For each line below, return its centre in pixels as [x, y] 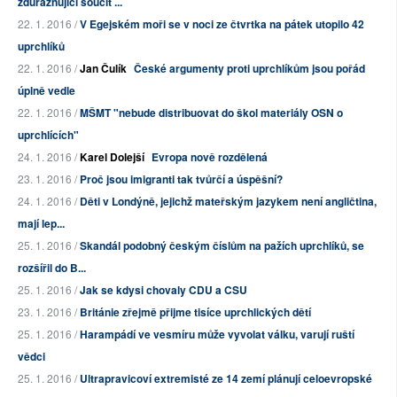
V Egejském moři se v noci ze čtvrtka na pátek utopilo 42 [222, 24]
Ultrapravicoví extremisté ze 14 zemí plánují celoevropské [226, 379]
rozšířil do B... [52, 268]
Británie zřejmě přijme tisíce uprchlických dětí [195, 312]
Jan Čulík [103, 69]
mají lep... [41, 224]
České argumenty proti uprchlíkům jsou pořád [249, 69]
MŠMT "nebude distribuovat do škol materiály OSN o [211, 113]
